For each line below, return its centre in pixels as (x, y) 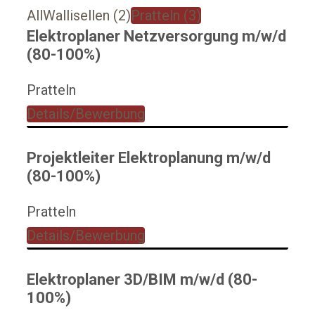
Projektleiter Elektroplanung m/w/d (149, 157)
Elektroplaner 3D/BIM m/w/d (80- (142, 279)
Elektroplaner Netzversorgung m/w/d (156, 36)
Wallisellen (78, 15)
